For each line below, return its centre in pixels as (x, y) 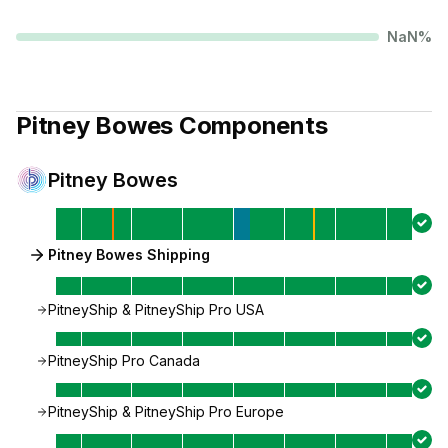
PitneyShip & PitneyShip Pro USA (156, 309)
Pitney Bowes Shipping (129, 254)
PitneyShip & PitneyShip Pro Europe (166, 411)
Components (250, 125)
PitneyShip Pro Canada (124, 360)
